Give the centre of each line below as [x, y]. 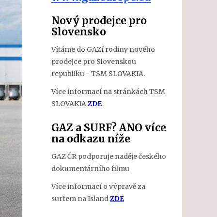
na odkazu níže [91, 139]
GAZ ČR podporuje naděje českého [109, 156]
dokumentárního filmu [90, 168]
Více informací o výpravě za [98, 186]
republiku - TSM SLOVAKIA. [98, 73]
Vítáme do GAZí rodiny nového [103, 49]
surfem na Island [81, 199]
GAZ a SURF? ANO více [109, 128]
